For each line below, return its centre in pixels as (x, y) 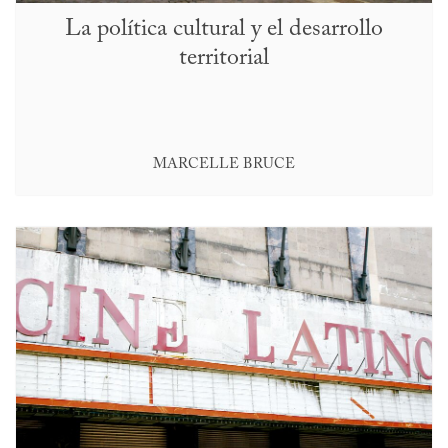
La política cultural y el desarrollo (224, 28)
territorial (224, 57)
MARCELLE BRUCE (224, 164)
